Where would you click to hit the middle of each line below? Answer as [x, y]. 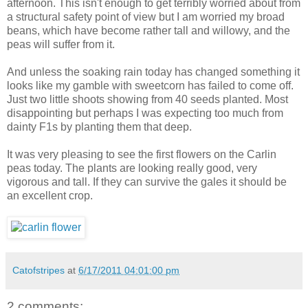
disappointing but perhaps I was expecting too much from [145, 113]
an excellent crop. [50, 195]
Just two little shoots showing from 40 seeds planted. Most [147, 99]
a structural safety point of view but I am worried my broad [146, 16]
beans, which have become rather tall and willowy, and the [148, 30]
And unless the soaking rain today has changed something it [153, 71]
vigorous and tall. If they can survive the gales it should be [147, 181]
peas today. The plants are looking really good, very [132, 168]
